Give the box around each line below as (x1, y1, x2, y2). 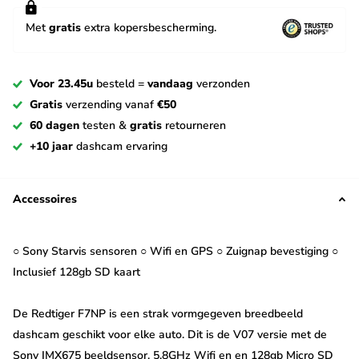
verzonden (193, 76, 250, 92)
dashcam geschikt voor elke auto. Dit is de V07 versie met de (13, 327, 327, 343)
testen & (79, 118, 130, 134)
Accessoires (13, 192, 77, 208)
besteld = (93, 76, 147, 92)
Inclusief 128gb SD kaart (13, 264, 140, 280)
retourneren (162, 118, 226, 134)
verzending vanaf (63, 97, 157, 113)
